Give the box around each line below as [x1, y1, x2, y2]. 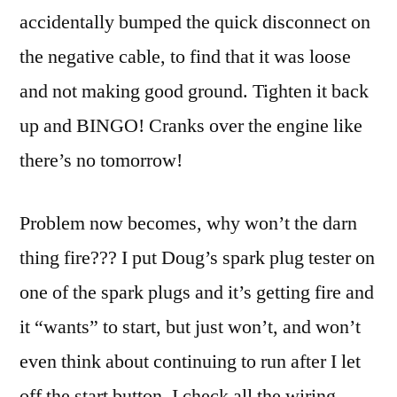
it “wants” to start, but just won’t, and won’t [19, 315, 361, 340]
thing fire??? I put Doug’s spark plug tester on [19, 245, 375, 271]
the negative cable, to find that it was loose [19, 44, 351, 70]
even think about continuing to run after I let [19, 349, 361, 375]
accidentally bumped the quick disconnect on [19, 10, 370, 35]
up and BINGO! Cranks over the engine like [19, 113, 362, 139]
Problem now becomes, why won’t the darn [19, 211, 357, 237]
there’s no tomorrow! [19, 148, 183, 174]
